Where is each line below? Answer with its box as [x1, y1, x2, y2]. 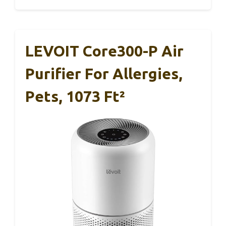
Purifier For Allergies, [25, 65, 183, 82]
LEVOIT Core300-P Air [25, 42, 184, 60]
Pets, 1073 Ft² [25, 87, 125, 105]
